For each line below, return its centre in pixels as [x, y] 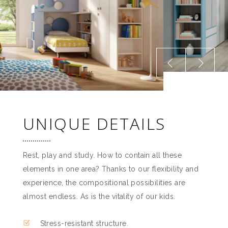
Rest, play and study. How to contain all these [102, 155]
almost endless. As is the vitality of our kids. [99, 197]
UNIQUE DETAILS [94, 124]
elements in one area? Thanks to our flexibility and [111, 169]
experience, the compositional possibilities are [104, 183]
